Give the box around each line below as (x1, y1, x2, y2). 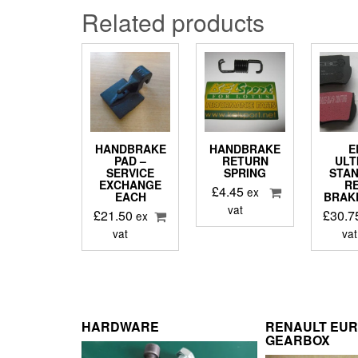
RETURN (221, 153, 268, 169)
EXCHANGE (99, 177, 162, 193)
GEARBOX (265, 331, 330, 350)
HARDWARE (82, 317, 159, 336)
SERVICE (106, 165, 155, 181)
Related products (82, 5, 265, 40)
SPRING (224, 165, 267, 181)
